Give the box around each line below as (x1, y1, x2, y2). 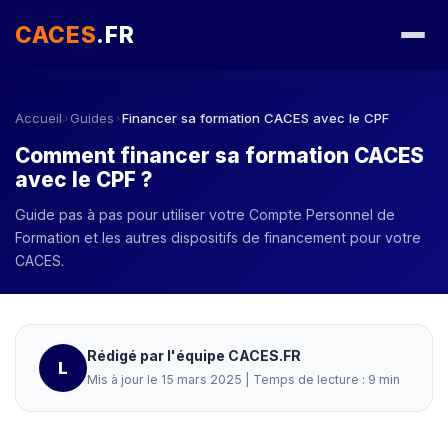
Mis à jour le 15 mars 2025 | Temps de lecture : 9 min (86, 372, 400, 387)
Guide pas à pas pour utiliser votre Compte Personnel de (15, 205, 395, 223)
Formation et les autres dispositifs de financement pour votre (15, 228, 421, 246)
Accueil (15, 109, 62, 126)
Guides (69, 109, 114, 126)
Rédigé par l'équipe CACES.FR (86, 347, 301, 364)
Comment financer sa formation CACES (15, 142, 424, 168)
